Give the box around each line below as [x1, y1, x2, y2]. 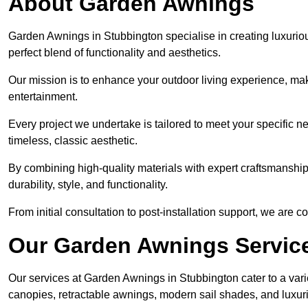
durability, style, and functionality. [8, 179, 168, 191]
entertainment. [8, 91, 78, 103]
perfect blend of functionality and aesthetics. [8, 47, 221, 59]
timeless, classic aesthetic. [8, 135, 137, 147]
